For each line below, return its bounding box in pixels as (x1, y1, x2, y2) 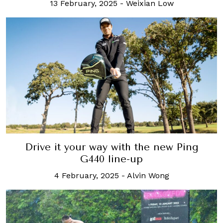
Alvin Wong (126, 170, 169, 180)
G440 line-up (80, 153, 143, 165)
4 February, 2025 (54, 170, 119, 180)
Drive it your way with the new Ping (24, 141, 199, 153)
